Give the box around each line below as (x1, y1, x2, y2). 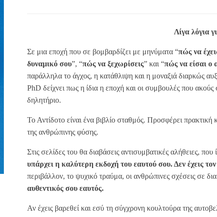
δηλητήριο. (27, 95, 61, 104)
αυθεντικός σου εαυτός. (27, 184, 104, 192)
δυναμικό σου (27, 59, 72, 68)
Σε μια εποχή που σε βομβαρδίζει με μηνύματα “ (27, 47, 178, 56)
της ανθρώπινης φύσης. (27, 127, 98, 136)
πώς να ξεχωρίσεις (82, 59, 144, 68)
